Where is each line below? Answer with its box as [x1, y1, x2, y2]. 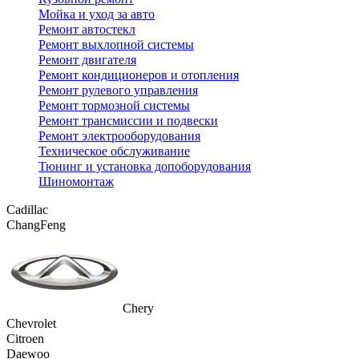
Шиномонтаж [38, 175, 114, 189]
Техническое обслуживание [38, 144, 190, 159]
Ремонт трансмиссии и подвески [38, 114, 218, 128]
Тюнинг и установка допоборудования [38, 159, 251, 174]
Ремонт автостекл [38, 22, 135, 37]
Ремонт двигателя [38, 53, 136, 67]
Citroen [6, 332, 44, 346]
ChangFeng [6, 218, 66, 232]
